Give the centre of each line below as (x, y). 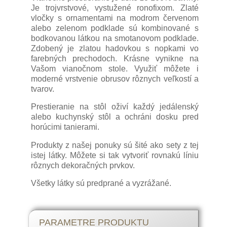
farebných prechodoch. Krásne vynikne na (115, 58)
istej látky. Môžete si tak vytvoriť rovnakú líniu (115, 155)
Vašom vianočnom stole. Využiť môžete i (115, 68)
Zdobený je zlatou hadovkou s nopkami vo (115, 48)
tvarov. (43, 89)
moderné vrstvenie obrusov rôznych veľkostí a (115, 79)
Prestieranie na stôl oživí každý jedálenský (115, 107)
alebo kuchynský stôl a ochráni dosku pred (115, 117)
